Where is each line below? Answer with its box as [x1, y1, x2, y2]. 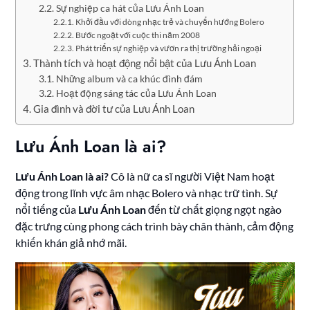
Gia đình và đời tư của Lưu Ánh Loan [33, 102, 195, 115]
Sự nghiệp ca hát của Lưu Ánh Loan [55, 1, 204, 14]
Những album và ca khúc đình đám [55, 72, 203, 84]
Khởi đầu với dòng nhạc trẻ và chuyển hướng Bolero [75, 16, 265, 27]
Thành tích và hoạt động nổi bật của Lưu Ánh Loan [33, 56, 257, 69]
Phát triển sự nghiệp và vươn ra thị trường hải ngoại [75, 42, 262, 53]
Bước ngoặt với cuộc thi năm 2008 [75, 29, 201, 40]
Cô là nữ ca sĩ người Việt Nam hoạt [109, 169, 275, 183]
